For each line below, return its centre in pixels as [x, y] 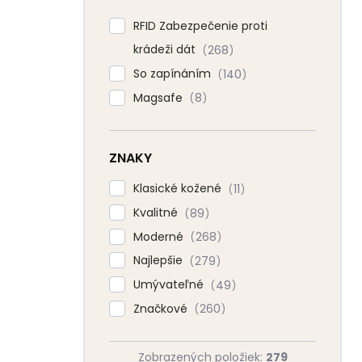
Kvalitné [157, 212]
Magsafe [160, 97]
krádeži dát [166, 50]
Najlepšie [160, 261]
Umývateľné [170, 284]
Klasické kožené [179, 189]
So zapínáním [174, 73]
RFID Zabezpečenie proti [200, 26]
